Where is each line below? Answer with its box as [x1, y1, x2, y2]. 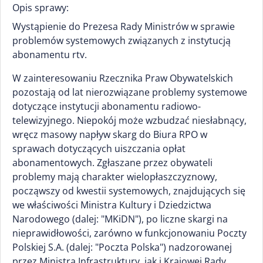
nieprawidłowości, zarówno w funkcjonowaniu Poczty [12, 227, 247, 240]
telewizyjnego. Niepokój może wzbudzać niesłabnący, [12, 114, 247, 127]
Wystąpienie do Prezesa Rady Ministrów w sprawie [12, 20, 235, 33]
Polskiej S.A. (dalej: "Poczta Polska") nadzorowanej [12, 241, 232, 254]
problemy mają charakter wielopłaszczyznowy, [12, 170, 217, 183]
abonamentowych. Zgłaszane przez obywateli [12, 156, 213, 169]
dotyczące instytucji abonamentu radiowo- [12, 100, 201, 113]
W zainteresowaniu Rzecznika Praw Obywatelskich [12, 72, 233, 85]
